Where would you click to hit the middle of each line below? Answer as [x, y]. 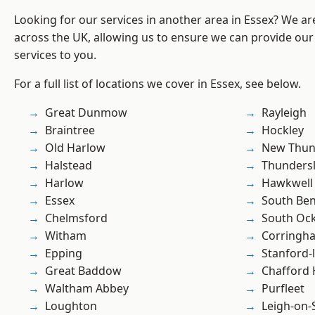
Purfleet [283, 289]
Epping [64, 253]
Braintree [70, 130]
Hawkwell [287, 183]
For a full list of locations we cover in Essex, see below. [157, 84]
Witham [66, 236]
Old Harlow [75, 148]
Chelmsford [76, 218]
